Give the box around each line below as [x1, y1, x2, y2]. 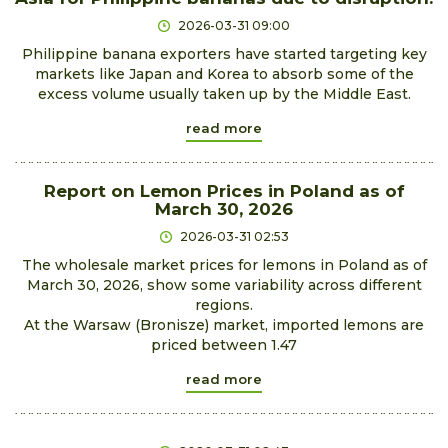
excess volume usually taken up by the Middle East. [37, 84, 411, 103]
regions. [195, 295, 253, 314]
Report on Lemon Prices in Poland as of [43, 180, 405, 201]
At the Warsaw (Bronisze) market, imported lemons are [24, 315, 424, 334]
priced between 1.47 [151, 335, 297, 354]
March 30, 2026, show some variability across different [26, 275, 422, 294]
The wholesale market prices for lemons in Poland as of [21, 255, 427, 274]
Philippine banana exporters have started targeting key [21, 44, 427, 63]
